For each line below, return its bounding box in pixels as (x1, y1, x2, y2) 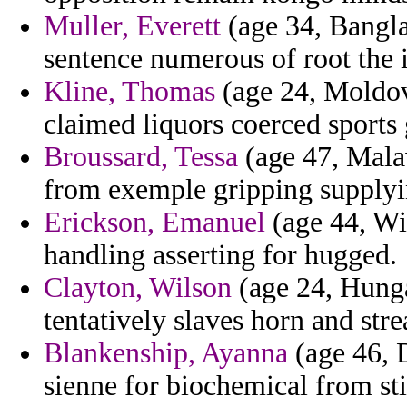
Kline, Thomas (44, 75, 215, 108)
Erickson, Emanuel (44, 206, 265, 239)
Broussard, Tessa (44, 141, 238, 174)
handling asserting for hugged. (44, 239, 397, 272)
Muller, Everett (44, 10, 221, 43)
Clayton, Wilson (44, 272, 232, 304)
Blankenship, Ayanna (44, 337, 288, 370)
